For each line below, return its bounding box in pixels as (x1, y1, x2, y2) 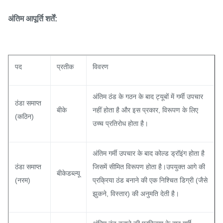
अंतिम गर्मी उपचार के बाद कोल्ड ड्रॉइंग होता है (93, 149, 205, 157)
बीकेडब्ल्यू (57, 169, 80, 177)
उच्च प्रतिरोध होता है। (93, 119, 148, 127)
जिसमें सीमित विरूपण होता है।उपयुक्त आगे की (93, 163, 205, 171)
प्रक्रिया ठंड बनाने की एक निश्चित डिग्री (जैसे (93, 176, 208, 184)
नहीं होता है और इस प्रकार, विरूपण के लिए (93, 106, 198, 114)
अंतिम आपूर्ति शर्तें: (8, 14, 57, 23)
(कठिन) (15, 112, 34, 120)
